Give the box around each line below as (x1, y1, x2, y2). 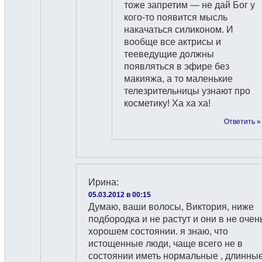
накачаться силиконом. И (124, 25, 233, 35)
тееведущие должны (124, 49, 214, 59)
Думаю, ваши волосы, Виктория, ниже (88, 202, 254, 212)
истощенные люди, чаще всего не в (88, 239, 243, 249)
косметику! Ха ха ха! (124, 98, 211, 108)
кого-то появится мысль (124, 12, 227, 22)
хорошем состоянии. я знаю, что (88, 226, 228, 236)
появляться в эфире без (124, 61, 229, 71)
